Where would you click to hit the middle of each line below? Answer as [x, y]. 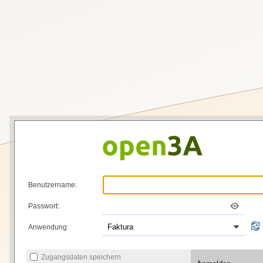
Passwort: [44, 206]
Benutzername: [53, 185]
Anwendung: [48, 227]
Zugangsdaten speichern [81, 257]
